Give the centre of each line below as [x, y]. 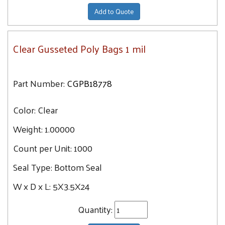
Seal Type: [34, 167]
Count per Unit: [43, 148]
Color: [25, 110]
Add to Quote [114, 11]
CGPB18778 [89, 83]
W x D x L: [33, 186]
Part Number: [39, 83]
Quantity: [96, 209]
